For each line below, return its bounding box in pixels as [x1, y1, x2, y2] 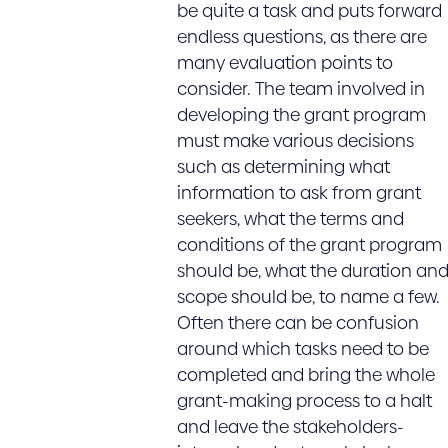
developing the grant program [176, 102, 426, 127]
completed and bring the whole [176, 362, 435, 387]
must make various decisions [176, 128, 414, 153]
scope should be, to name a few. [176, 284, 440, 309]
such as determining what [176, 154, 390, 179]
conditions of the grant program [176, 232, 442, 257]
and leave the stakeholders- [176, 414, 404, 439]
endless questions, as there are [176, 24, 427, 49]
